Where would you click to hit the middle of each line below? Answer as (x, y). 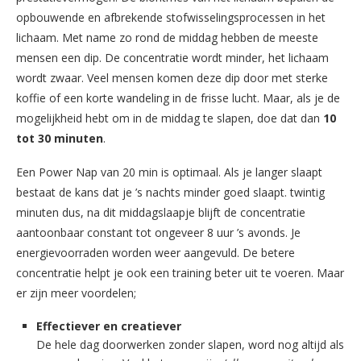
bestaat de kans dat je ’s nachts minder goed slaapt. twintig (170, 192)
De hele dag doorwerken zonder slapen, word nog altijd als (190, 344)
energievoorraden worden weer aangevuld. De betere (156, 252)
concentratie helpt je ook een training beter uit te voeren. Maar (180, 272)
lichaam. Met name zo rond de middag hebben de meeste (167, 37)
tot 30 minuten (60, 138)
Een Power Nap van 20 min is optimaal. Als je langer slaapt (169, 172)
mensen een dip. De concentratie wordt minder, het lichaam (172, 57)
